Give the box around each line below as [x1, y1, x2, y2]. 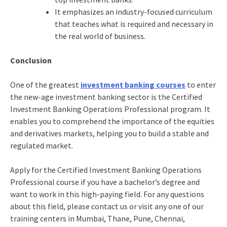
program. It [168, 103, 210, 114]
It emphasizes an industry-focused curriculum [54, 6, 212, 17]
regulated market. [10, 140, 73, 150]
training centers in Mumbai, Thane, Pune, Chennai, [10, 213, 185, 223]
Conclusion [10, 55, 52, 65]
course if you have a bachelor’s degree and [54, 176, 200, 187]
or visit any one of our [127, 201, 204, 211]
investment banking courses [80, 79, 185, 90]
